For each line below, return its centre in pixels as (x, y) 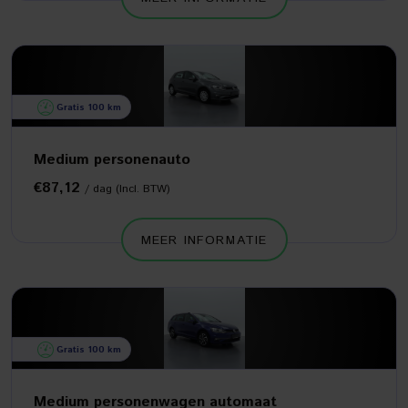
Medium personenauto (112, 160)
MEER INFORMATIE (204, 240)
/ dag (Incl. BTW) (127, 189)
